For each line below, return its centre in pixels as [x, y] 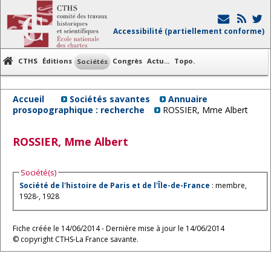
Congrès [127, 61]
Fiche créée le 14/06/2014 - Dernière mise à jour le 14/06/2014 [119, 228]
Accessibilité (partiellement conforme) [189, 31]
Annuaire [188, 99]
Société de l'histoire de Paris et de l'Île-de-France [115, 186]
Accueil [28, 99]
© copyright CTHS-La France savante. [76, 239]
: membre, [228, 186]
